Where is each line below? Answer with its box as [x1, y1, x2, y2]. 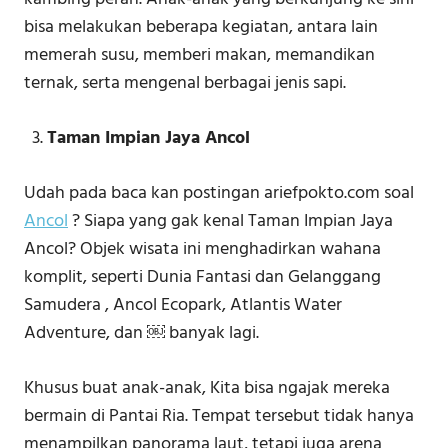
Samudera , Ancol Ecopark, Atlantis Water [24, 290, 342, 320]
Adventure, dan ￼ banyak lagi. [24, 318, 259, 348]
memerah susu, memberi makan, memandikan [24, 40, 375, 70]
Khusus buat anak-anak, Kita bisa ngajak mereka [24, 373, 390, 403]
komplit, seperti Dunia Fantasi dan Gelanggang [24, 262, 381, 292]
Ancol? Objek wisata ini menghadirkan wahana [24, 234, 381, 264]
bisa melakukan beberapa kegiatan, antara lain [24, 12, 378, 42]
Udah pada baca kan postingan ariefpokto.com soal [24, 178, 414, 208]
